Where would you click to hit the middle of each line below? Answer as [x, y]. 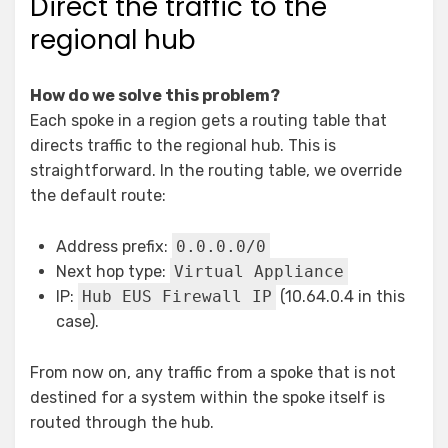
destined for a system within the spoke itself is [207, 397]
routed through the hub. [122, 422]
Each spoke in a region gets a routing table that [208, 120]
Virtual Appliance [259, 271]
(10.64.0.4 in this [340, 296]
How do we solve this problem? [155, 95]
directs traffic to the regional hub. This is [183, 145]
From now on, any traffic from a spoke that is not [213, 372]
